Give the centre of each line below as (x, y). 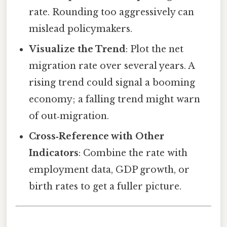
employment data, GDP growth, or (109, 169)
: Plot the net (155, 49)
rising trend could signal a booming (112, 82)
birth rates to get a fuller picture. (105, 186)
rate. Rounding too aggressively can (112, 12)
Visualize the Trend (78, 49)
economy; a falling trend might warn (115, 99)
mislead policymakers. (81, 29)
